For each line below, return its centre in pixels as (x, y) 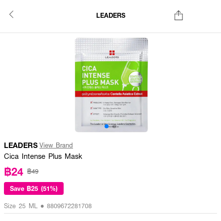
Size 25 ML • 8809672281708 (48, 206)
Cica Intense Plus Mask (43, 156)
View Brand (56, 145)
